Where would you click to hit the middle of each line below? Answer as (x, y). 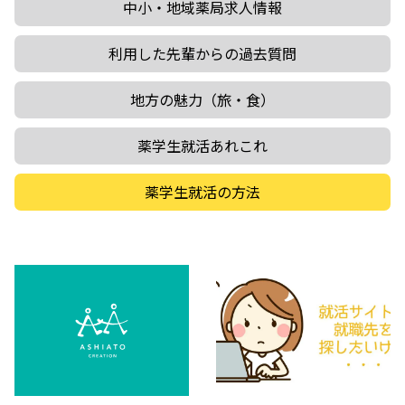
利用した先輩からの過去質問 (202, 54)
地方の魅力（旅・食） (202, 100)
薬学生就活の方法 (202, 192)
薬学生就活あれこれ (202, 146)
